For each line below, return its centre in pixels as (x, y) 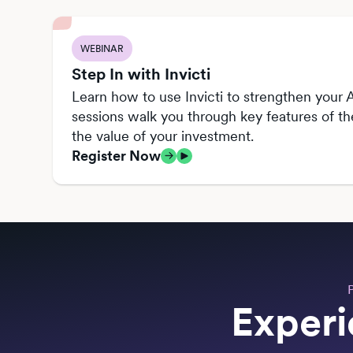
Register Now (117, 156)
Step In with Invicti (141, 74)
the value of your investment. (163, 136)
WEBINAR (102, 48)
